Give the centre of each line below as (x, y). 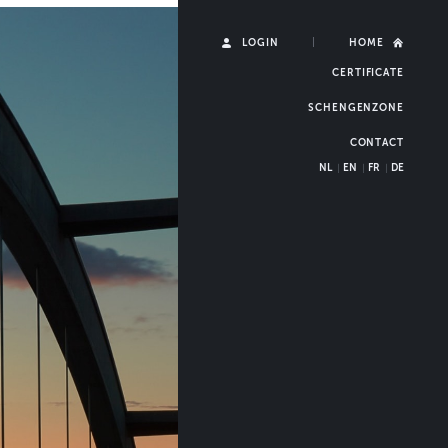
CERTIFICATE (367, 72)
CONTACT (376, 142)
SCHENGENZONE (356, 107)
